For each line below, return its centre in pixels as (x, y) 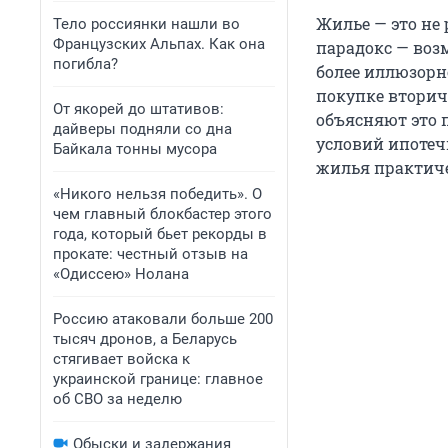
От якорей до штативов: (138, 109)
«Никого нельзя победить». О (157, 194)
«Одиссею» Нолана (121, 274)
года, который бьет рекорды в (160, 234)
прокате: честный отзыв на (150, 254)
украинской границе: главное (158, 379)
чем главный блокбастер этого (162, 214)
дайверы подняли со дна (142, 129)
